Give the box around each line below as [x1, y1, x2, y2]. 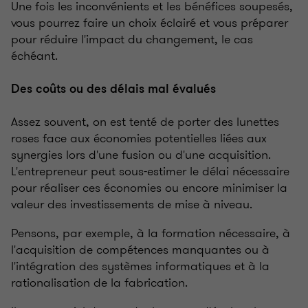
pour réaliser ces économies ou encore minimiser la [11, 179, 287, 197]
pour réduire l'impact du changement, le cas [11, 30, 253, 49]
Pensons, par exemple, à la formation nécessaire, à [11, 224, 290, 243]
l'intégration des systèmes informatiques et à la [11, 257, 269, 276]
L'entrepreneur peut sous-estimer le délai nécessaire [11, 162, 289, 181]
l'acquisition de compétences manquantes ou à [11, 241, 269, 259]
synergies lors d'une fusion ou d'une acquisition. [11, 146, 271, 164]
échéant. [11, 47, 58, 65]
